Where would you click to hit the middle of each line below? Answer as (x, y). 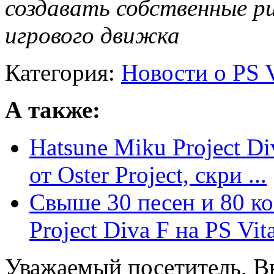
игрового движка (92, 35)
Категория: (63, 73)
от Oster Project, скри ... (148, 175)
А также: (53, 110)
